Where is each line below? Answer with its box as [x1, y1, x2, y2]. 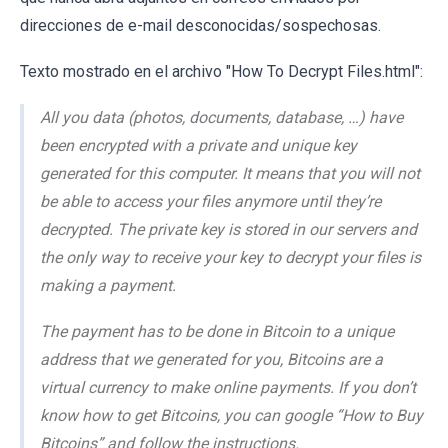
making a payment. [40, 276, 176, 296]
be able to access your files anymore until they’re [40, 192, 381, 212]
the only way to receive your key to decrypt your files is [40, 248, 421, 268]
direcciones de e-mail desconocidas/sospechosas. [20, 16, 381, 36]
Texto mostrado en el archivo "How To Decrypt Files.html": [20, 62, 423, 82]
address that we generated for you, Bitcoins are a [40, 350, 383, 370]
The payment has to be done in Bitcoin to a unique [40, 322, 394, 342]
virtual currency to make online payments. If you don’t [40, 378, 416, 398]
